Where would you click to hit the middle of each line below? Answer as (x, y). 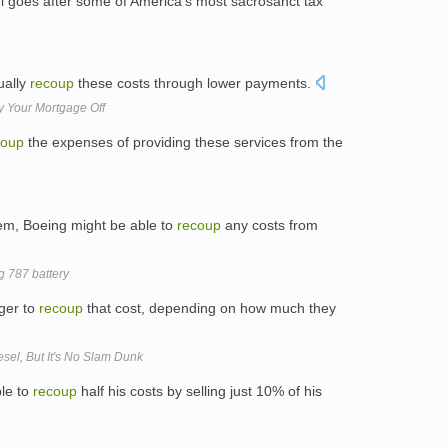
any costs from (269, 224)
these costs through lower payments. (194, 83)
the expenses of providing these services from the (183, 142)
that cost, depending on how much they (209, 307)
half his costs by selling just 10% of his (199, 390)
